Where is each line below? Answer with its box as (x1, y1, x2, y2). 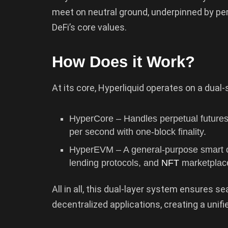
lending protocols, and (69, 157, 162, 168)
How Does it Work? (52, 52, 195, 71)
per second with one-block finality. (69, 126, 207, 137)
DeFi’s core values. (52, 22, 127, 33)
